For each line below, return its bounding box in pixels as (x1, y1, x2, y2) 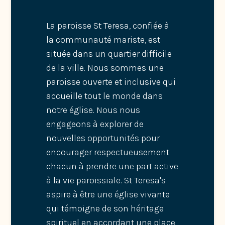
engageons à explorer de (46, 119, 144, 130)
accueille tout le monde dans (46, 90, 163, 102)
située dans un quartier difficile (46, 48, 172, 60)
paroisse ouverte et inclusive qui (46, 76, 176, 88)
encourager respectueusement (46, 147, 170, 158)
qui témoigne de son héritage (46, 203, 164, 214)
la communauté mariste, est (46, 34, 161, 46)
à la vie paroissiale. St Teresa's (46, 175, 166, 186)
